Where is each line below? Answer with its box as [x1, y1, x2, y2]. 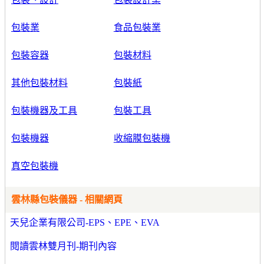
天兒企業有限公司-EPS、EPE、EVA [10, 217, 160, 228]
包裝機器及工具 [11, 105, 77, 116]
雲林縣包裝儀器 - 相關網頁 [11, 194, 123, 205]
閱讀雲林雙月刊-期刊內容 [10, 241, 117, 252]
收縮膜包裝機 [113, 133, 170, 144]
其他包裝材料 [11, 78, 68, 88]
